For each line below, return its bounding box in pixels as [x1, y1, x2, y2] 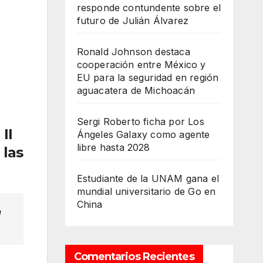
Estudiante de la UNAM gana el [76, 173, 220, 184]
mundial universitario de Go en [76, 186, 216, 197]
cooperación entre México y [76, 59, 206, 70]
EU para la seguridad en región [76, 72, 219, 83]
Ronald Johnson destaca [76, 46, 190, 58]
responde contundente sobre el [76, 2, 221, 14]
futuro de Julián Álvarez [76, 15, 189, 26]
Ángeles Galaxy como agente [76, 129, 210, 140]
